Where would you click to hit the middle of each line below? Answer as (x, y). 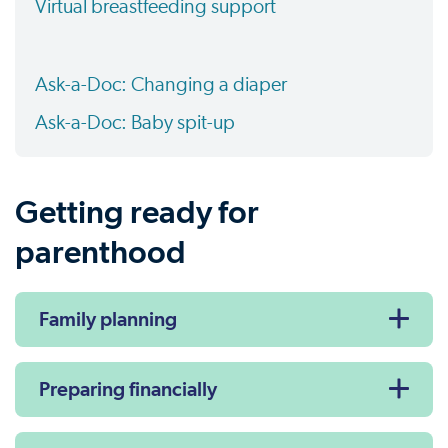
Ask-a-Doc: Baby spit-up (137, 123)
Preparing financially (128, 389)
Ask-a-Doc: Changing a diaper (163, 85)
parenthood (100, 252)
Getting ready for (137, 212)
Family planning (108, 319)
